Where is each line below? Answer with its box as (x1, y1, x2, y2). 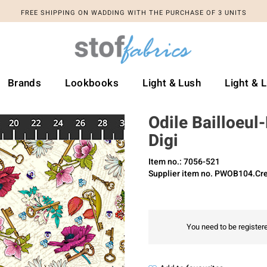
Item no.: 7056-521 (148, 156, 220, 168)
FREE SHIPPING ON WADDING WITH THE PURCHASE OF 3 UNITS (20, 8, 247, 18)
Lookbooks (65, 76, 119, 91)
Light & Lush (142, 76, 201, 91)
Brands (7, 76, 42, 91)
